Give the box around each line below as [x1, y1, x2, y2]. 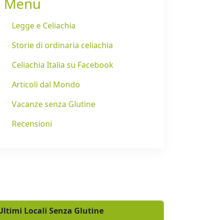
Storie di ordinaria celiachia [12, 40, 113, 51]
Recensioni [12, 118, 52, 130]
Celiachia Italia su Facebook [12, 59, 113, 71]
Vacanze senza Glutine [12, 99, 95, 110]
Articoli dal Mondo [12, 79, 80, 90]
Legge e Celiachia [12, 20, 76, 31]
